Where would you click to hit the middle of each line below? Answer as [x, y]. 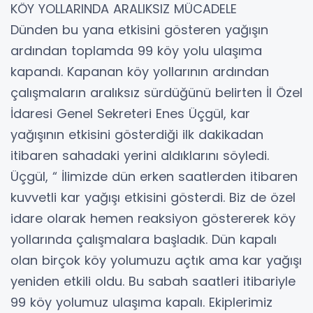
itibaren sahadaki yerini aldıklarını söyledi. [142, 156]
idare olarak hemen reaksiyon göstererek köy [153, 219]
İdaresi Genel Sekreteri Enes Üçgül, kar [130, 114]
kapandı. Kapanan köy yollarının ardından [140, 72]
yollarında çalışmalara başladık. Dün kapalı [144, 240]
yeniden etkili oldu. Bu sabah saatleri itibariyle [153, 282]
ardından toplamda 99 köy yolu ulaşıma [136, 51]
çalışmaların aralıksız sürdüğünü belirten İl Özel [156, 93]
